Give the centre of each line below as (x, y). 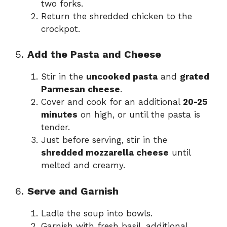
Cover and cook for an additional (112, 102)
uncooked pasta (122, 77)
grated (195, 77)
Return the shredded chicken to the (117, 16)
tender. (55, 127)
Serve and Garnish (73, 191)
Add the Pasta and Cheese (94, 54)
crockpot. (61, 29)
